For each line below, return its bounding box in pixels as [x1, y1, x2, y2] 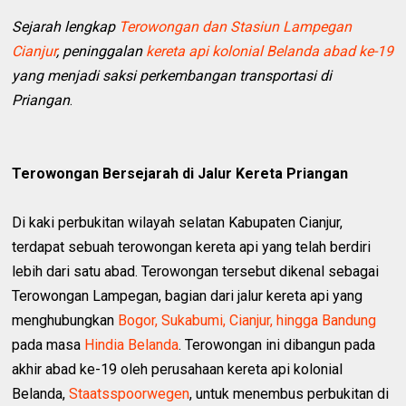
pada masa [12, 335, 85, 353]
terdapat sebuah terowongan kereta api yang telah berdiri [12, 237, 372, 256]
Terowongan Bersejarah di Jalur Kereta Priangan [12, 164, 349, 182]
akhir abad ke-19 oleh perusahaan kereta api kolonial [12, 360, 343, 378]
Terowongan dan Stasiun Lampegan [119, 17, 353, 35]
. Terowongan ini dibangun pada [179, 335, 376, 353]
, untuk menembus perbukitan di [189, 384, 390, 402]
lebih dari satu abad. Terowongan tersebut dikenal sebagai [12, 262, 380, 280]
